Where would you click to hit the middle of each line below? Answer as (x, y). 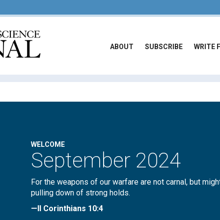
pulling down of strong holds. (81, 193)
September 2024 (106, 160)
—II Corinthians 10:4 (67, 208)
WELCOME (48, 144)
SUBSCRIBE (164, 47)
